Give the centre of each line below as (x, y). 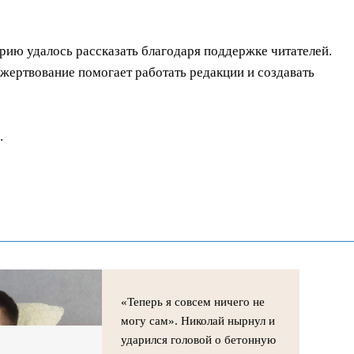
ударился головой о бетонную (199, 339)
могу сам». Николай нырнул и (198, 320)
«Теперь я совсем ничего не (193, 301)
